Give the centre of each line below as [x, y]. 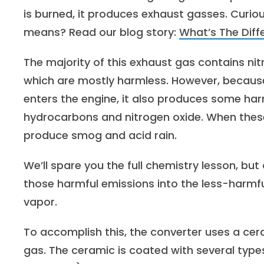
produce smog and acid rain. [100, 135]
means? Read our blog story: [101, 32]
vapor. [40, 202]
